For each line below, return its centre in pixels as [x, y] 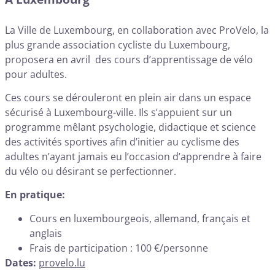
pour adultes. [36, 74]
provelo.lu [62, 262]
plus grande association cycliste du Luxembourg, [118, 45]
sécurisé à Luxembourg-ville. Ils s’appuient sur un [118, 113]
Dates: [22, 262]
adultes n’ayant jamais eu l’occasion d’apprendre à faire [133, 157]
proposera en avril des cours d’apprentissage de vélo [129, 59]
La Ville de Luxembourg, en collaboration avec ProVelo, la [137, 30]
